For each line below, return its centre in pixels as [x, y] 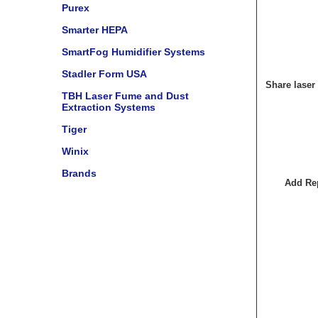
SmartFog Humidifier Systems [133, 52]
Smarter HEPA [95, 30]
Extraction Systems [109, 107]
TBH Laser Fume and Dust [125, 96]
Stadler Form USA [104, 74]
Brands [79, 173]
